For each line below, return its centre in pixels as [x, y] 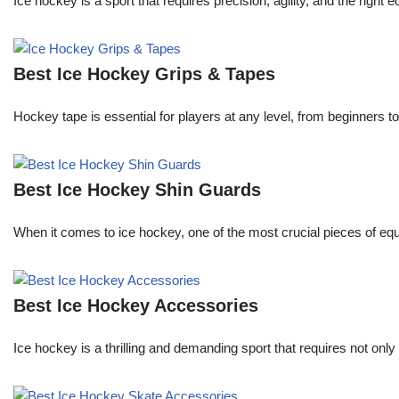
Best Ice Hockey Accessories [136, 306]
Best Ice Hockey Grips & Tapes [144, 74]
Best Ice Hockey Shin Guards [137, 190]
